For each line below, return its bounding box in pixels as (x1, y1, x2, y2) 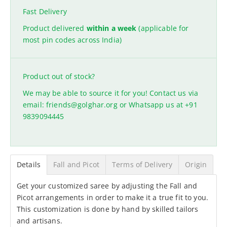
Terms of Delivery (111, 160, 173, 170)
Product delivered (23, 23, 85, 33)
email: (23, 100, 46, 110)
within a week (84, 23, 137, 33)
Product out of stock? (23, 71, 95, 82)
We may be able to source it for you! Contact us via (23, 88, 199, 98)
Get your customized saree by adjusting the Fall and (17, 181, 198, 191)
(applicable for (136, 23, 189, 33)
